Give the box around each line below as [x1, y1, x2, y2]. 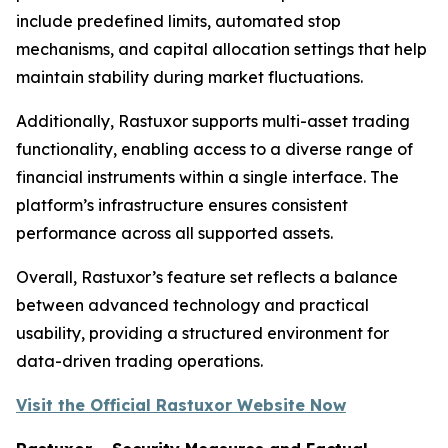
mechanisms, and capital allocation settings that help [16, 39, 427, 60]
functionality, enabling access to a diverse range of [16, 139, 413, 160]
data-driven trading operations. [16, 351, 263, 372]
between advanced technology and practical [16, 295, 369, 316]
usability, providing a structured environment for [16, 323, 389, 344]
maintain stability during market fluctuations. [16, 67, 363, 88]
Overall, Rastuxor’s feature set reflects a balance [16, 267, 398, 288]
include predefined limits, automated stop [16, 11, 341, 32]
